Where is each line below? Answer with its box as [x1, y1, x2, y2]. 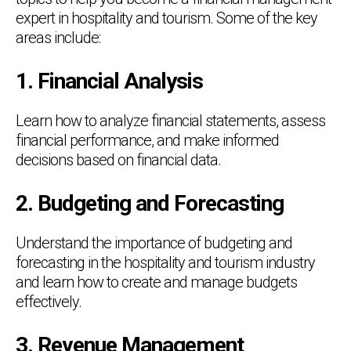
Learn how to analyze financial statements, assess [16, 110, 325, 130]
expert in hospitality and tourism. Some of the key [16, 8, 317, 27]
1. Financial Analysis [16, 67, 203, 94]
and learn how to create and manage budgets [16, 272, 297, 291]
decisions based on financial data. [16, 150, 221, 169]
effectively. [16, 291, 81, 311]
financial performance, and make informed [16, 130, 279, 150]
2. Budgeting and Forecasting [16, 190, 284, 216]
